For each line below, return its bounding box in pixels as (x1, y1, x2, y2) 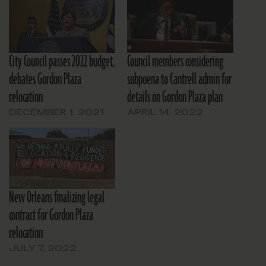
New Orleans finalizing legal (9, 186, 104, 208)
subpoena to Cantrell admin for (127, 69, 232, 91)
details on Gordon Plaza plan (127, 87, 223, 109)
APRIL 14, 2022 (127, 107, 203, 118)
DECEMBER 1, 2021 (9, 107, 104, 118)
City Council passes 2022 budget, (9, 51, 115, 73)
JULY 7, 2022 (9, 242, 77, 253)
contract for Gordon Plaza (9, 204, 93, 226)
